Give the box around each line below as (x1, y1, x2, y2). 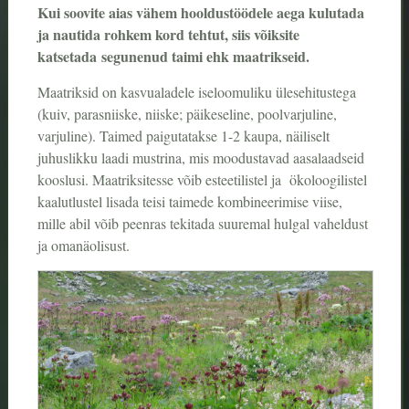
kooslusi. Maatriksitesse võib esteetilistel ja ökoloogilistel (37, 169, 367, 189)
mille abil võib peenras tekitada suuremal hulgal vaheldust (37, 213, 368, 233)
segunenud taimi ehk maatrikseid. (100, 45, 314, 67)
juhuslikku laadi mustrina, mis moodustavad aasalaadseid (37, 147, 364, 167)
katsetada (37, 45, 101, 67)
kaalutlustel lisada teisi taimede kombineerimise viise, (37, 191, 342, 211)
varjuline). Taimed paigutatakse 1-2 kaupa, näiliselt (37, 125, 330, 145)
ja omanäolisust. (37, 235, 134, 255)
